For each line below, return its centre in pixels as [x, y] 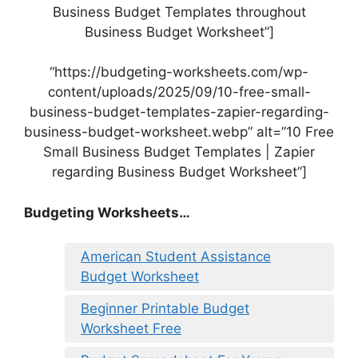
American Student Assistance [176, 257]
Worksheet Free [131, 329]
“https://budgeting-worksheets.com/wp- [179, 72]
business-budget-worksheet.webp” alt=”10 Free [179, 132]
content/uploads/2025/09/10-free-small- [179, 92]
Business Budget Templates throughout [179, 12]
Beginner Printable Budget [165, 309]
